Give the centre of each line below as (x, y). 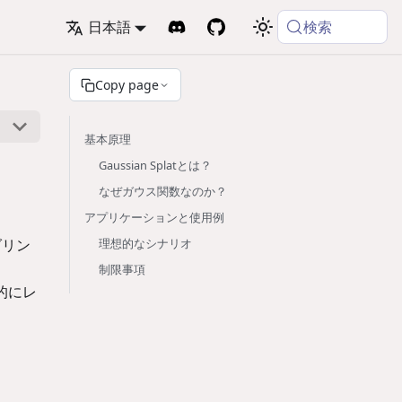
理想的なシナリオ (145, 243)
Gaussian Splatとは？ (155, 165)
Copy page (127, 85)
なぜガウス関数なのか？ (163, 191)
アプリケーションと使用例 (154, 217)
